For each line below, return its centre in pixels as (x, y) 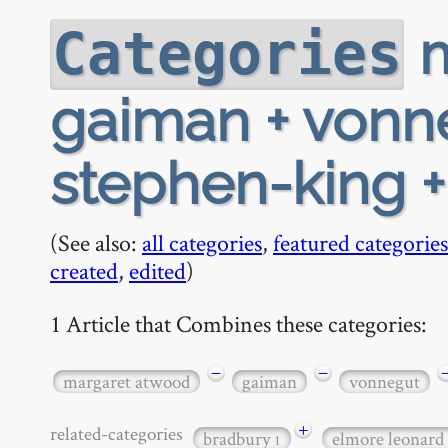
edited (157, 270)
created (84, 270)
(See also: (96, 242)
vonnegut (384, 381)
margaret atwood (126, 381)
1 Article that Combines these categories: (238, 323)
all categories (202, 242)
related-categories (120, 433)
